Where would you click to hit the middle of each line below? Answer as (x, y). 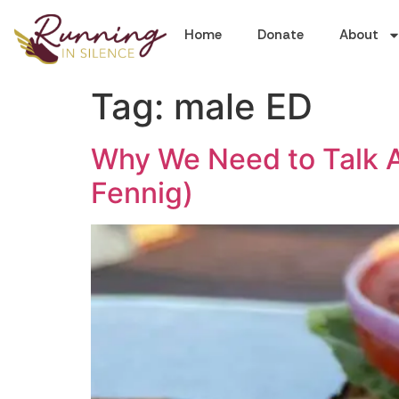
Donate (281, 35)
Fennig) (142, 193)
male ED (243, 106)
